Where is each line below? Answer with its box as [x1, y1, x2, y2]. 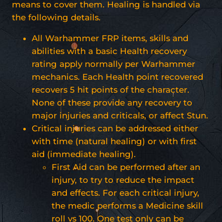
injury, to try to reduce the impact [52, 174, 194, 185]
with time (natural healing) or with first [32, 136, 197, 146]
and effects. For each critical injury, [52, 187, 199, 198]
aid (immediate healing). [32, 149, 136, 159]
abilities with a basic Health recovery [32, 46, 187, 56]
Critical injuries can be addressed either [32, 123, 198, 133]
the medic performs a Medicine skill [52, 200, 203, 211]
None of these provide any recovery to [32, 97, 192, 108]
